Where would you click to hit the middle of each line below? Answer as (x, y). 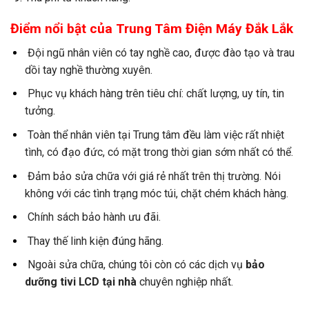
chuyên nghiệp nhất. (185, 282)
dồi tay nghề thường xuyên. (88, 70)
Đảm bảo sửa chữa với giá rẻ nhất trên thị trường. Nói (152, 176)
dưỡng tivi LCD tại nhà (80, 282)
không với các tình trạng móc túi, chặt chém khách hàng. (156, 193)
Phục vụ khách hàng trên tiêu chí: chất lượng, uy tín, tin (154, 94)
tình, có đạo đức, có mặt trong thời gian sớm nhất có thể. (159, 152)
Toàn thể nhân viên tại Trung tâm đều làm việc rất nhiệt (154, 135)
